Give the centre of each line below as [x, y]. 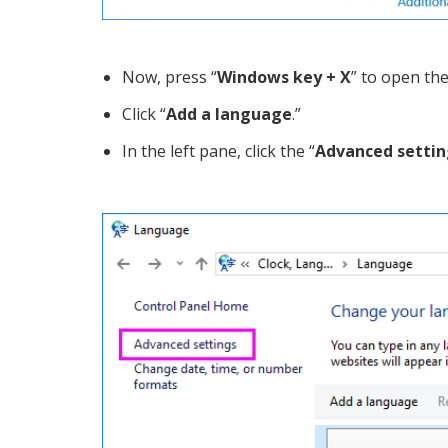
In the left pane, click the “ [218, 151]
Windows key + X [284, 77]
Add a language [229, 114]
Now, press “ [169, 77]
